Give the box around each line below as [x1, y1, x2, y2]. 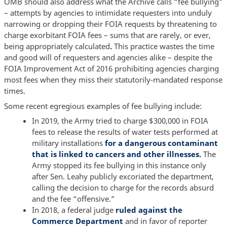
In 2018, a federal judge [31, 205, 116, 215]
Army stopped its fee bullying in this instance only [31, 160, 206, 171]
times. [4, 86, 25, 96]
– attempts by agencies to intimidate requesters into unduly [4, 8, 212, 18]
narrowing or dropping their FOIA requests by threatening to [4, 19, 217, 29]
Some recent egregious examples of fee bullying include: [4, 100, 202, 111]
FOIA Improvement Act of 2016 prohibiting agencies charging [4, 63, 219, 74]
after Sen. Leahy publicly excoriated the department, [31, 171, 214, 182]
